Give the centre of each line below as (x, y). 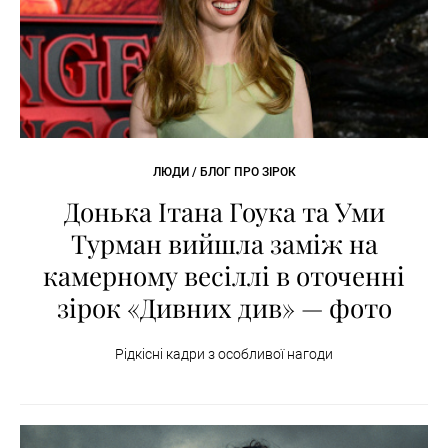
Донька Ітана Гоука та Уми (224, 212)
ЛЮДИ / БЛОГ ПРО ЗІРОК (224, 172)
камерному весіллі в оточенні (224, 276)
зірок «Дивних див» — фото (224, 308)
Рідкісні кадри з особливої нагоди (224, 354)
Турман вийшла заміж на (224, 244)
